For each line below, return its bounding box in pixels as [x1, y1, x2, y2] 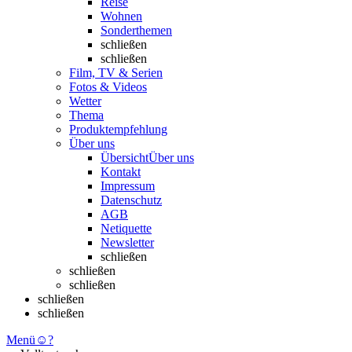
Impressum [101, 179, 155, 192]
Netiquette [101, 222, 152, 235]
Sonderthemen [101, 24, 172, 37]
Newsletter [101, 236, 154, 249]
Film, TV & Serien [69, 66, 163, 79]
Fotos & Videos [69, 80, 147, 93]
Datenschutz [101, 193, 162, 207]
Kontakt [101, 165, 141, 178]
